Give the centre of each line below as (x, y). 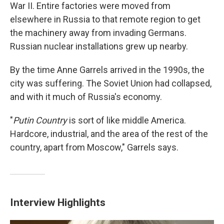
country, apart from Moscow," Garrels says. (94, 147)
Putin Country (40, 120)
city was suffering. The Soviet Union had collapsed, (111, 83)
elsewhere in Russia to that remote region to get (105, 19)
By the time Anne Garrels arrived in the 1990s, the (107, 70)
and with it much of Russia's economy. (86, 97)
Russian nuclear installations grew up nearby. (99, 46)
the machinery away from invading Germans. (98, 33)
